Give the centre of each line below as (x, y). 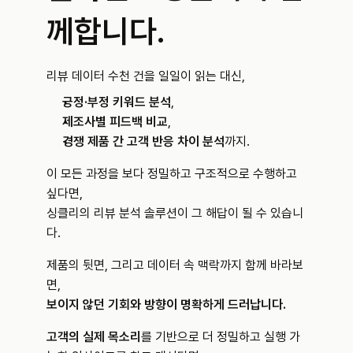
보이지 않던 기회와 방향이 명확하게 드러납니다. (166, 305)
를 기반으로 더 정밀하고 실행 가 (221, 337)
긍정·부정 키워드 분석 (117, 102)
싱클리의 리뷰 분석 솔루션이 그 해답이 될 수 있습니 (175, 214)
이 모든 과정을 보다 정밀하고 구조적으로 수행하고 (172, 174)
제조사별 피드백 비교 (115, 122)
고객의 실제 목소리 (94, 337)
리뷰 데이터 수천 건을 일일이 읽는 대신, (146, 76)
